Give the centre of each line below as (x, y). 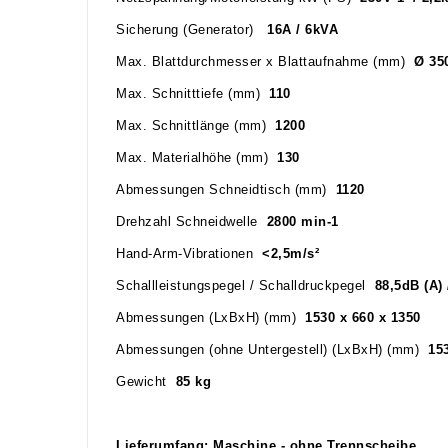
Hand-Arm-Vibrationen (189, 253)
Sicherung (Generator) (191, 29)
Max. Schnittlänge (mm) (195, 125)
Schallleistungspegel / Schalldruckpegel (245, 285)
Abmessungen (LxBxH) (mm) (210, 317)
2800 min (296, 221)
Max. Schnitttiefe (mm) (192, 93)
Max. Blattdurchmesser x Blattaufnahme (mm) (265, 61)
